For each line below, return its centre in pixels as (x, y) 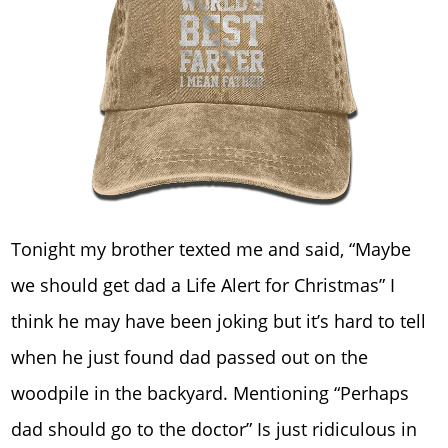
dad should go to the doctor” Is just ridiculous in (214, 429)
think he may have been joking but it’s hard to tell (219, 321)
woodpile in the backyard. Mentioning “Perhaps (210, 393)
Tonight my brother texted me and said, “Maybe (211, 249)
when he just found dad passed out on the (190, 357)
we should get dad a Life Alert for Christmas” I (203, 285)
